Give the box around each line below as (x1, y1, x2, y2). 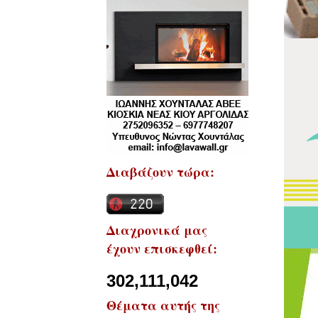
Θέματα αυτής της (106, 295, 220, 314)
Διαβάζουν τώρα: (106, 162, 214, 181)
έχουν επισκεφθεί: (106, 238, 217, 258)
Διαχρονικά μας (106, 220, 207, 239)
